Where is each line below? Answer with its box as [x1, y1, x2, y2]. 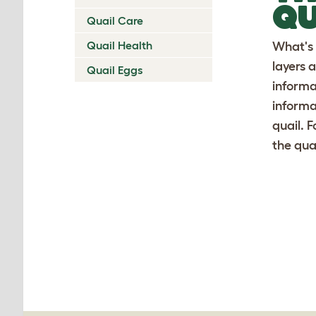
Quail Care [87, 13, 143, 27]
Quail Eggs [87, 63, 142, 76]
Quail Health [87, 38, 152, 51]
